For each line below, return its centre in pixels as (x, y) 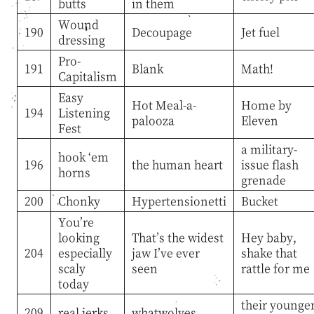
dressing (81, 39)
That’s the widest (177, 237)
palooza (153, 120)
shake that (269, 252)
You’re (76, 221)
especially (85, 252)
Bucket (259, 200)
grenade (263, 179)
